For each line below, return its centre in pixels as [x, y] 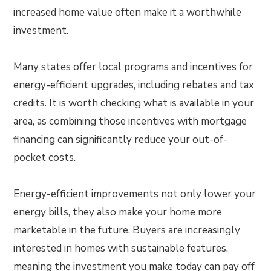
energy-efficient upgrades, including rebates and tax [134, 85]
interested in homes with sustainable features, [121, 249]
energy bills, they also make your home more [118, 212]
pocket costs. [45, 158]
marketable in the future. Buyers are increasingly [127, 230]
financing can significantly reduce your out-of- [121, 140]
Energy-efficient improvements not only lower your [135, 194]
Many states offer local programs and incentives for [133, 67]
